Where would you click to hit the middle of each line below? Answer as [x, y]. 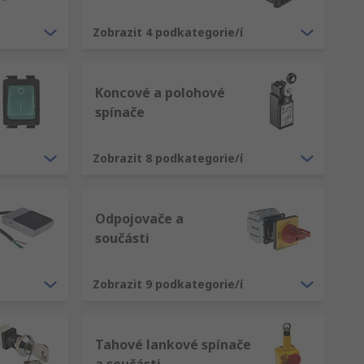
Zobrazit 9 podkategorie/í [168, 284]
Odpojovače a [139, 219]
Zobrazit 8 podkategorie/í [168, 158]
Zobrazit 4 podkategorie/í [168, 32]
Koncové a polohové [160, 93]
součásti [122, 238]
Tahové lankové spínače [173, 344]
